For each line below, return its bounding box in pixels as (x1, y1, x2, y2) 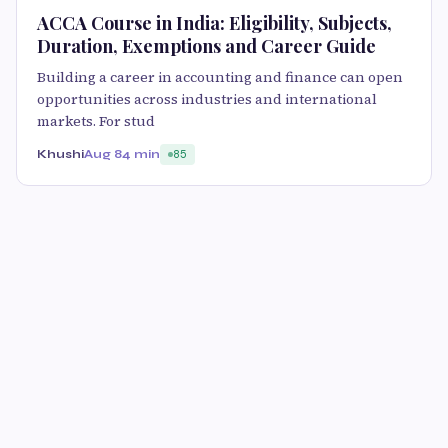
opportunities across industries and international (37, 88, 377, 109)
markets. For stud (37, 110, 155, 131)
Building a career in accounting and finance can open (37, 66, 403, 87)
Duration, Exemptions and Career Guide (37, 33, 376, 58)
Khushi (37, 146, 84, 161)
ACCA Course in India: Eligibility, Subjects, (37, 10, 392, 35)
